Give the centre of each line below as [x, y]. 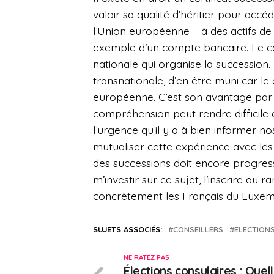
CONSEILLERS [198, 230]
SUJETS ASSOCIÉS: [128, 230]
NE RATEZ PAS [146, 258]
